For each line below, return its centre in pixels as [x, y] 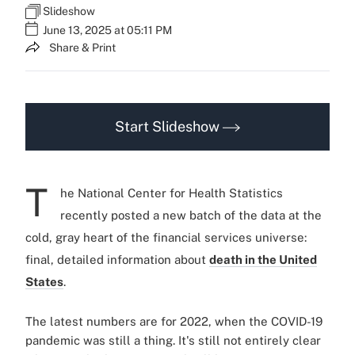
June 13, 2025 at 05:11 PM [107, 31]
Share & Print [82, 48]
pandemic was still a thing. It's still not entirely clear [173, 340]
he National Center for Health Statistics [172, 193]
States [44, 281]
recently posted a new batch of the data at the [191, 215]
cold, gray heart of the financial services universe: [166, 237]
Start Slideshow [169, 126]
